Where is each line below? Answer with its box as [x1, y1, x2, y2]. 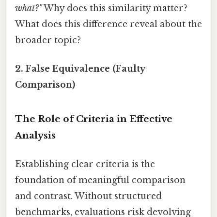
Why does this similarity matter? [42, 2, 187, 14]
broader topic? [15, 34, 81, 46]
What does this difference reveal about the [15, 18, 202, 30]
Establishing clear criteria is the [15, 158, 155, 170]
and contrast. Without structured [15, 190, 162, 201]
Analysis [15, 129, 56, 141]
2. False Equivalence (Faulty [15, 63, 145, 74]
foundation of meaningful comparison [15, 174, 186, 186]
